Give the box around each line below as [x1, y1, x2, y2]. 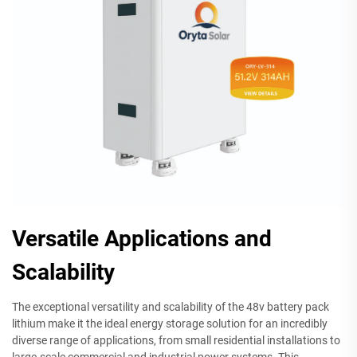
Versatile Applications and [12, 225, 272, 252]
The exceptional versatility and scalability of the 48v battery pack [12, 300, 329, 313]
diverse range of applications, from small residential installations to [12, 333, 340, 347]
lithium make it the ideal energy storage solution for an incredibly [12, 316, 328, 330]
